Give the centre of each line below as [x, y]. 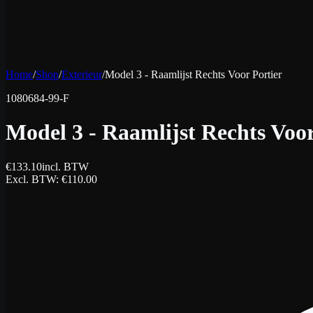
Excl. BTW [31, 179]
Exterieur [82, 74]
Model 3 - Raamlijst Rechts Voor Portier [193, 74]
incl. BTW [65, 166]
